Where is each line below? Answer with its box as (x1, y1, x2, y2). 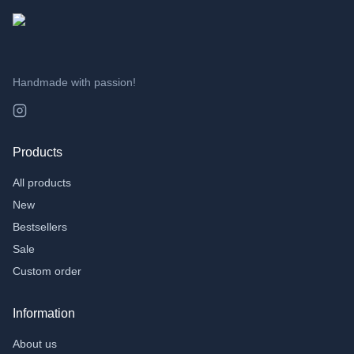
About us (13, 337, 57, 350)
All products (13, 176, 71, 189)
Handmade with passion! (13, 76, 136, 88)
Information (13, 307, 75, 320)
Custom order (13, 265, 81, 277)
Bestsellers (13, 220, 67, 233)
